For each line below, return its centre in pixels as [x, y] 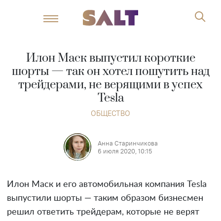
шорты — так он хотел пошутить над [110, 72]
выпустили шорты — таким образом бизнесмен [105, 198]
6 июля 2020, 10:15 [125, 151]
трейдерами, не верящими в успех [110, 85]
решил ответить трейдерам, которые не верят [103, 212]
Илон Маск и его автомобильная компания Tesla [107, 184]
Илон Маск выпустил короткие [110, 58]
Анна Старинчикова [128, 143]
